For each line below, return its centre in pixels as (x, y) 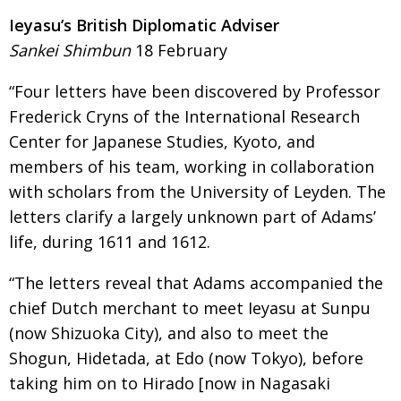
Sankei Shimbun (72, 50)
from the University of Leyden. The (251, 191)
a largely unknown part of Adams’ (247, 216)
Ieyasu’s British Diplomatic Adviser (144, 25)
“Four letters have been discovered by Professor (195, 91)
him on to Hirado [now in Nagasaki (196, 383)
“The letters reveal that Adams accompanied (183, 282)
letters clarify (63, 216)
